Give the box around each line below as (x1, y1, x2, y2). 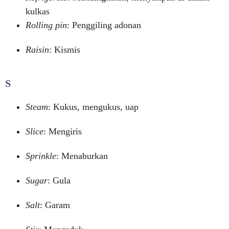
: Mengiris (43, 126, 82, 136)
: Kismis (49, 44, 80, 55)
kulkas (26, 6, 50, 16)
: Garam (40, 200, 70, 210)
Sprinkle (26, 151, 56, 161)
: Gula (48, 175, 71, 186)
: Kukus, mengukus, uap (48, 102, 139, 112)
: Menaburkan (56, 151, 108, 161)
